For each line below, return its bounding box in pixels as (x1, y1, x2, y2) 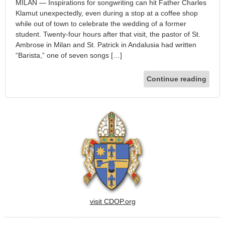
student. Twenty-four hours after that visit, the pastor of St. (16, 30, 200, 39)
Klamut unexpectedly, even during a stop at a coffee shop (16, 9, 198, 18)
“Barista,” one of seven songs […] (16, 51, 122, 60)
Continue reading (147, 75, 206, 83)
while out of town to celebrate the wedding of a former (16, 20, 186, 28)
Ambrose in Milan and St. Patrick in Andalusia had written (16, 41, 196, 49)
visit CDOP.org (89, 197, 136, 206)
